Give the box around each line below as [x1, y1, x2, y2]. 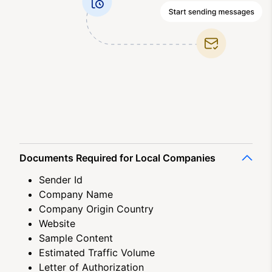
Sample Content [39, 231, 113, 244]
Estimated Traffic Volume [39, 246, 155, 259]
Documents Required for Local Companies [19, 151, 216, 164]
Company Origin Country [39, 202, 154, 215]
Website [39, 217, 75, 229]
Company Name [39, 188, 113, 200]
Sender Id [39, 173, 83, 186]
